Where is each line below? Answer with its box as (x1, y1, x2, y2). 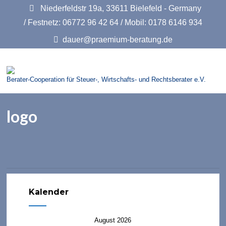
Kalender (28, 187, 69, 197)
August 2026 (94, 216, 132, 224)
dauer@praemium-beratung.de (62, 35, 173, 44)
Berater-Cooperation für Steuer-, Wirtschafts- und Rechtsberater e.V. (7, 76, 206, 83)
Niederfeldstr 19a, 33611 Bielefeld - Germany (38, 4, 202, 13)
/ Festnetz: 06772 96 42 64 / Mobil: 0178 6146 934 (23, 18, 202, 27)
